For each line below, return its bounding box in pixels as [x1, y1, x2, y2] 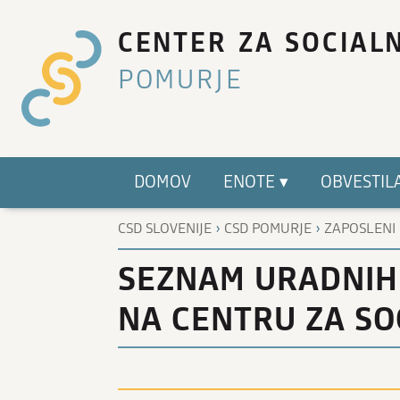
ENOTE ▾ [223, 172, 288, 193]
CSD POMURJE [224, 220, 312, 237]
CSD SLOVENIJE [118, 220, 212, 237]
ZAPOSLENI [324, 220, 396, 237]
